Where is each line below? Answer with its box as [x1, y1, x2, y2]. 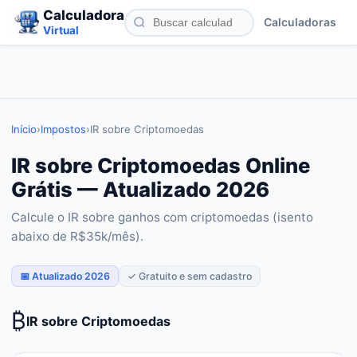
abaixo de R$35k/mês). [11, 229, 143, 244]
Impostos [41, 123, 86, 135]
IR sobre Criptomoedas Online [11, 153, 310, 178]
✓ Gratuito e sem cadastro [127, 270, 252, 282]
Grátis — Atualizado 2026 [11, 177, 269, 202]
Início [11, 123, 37, 135]
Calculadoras [264, 15, 336, 29]
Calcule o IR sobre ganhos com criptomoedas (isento [11, 210, 313, 225]
